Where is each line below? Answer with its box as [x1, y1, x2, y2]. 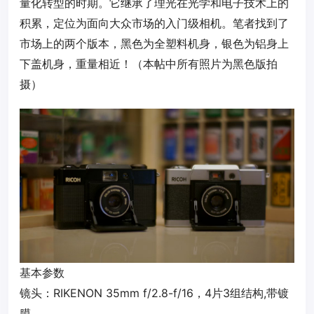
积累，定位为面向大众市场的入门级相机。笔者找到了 [20, 16, 289, 31]
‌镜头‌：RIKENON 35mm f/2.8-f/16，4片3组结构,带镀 [20, 286, 289, 301]
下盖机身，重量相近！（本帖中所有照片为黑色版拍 [20, 57, 278, 71]
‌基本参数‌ [20, 266, 64, 280]
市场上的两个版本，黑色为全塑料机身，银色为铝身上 [20, 36, 289, 51]
